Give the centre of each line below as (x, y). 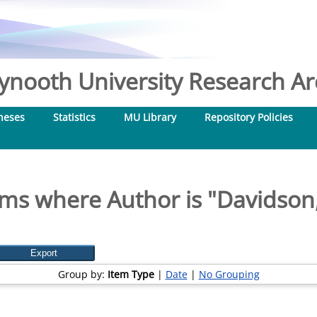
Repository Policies (249, 117)
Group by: (82, 274)
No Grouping (229, 274)
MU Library (150, 117)
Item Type (131, 274)
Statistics (74, 117)
